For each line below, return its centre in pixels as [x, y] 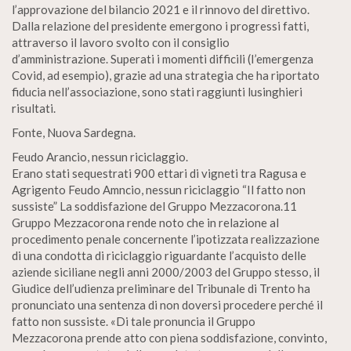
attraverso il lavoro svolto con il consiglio [121, 42]
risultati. [34, 108]
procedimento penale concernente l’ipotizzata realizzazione [166, 239]
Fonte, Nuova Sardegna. [74, 132]
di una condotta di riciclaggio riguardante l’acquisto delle [159, 255]
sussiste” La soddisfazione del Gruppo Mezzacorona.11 [154, 206]
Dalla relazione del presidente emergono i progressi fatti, [160, 26]
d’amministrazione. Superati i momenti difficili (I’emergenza [163, 59]
